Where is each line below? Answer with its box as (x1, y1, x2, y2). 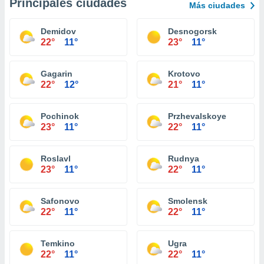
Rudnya (168, 154, 199, 163)
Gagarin (41, 69, 72, 78)
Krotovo (168, 69, 200, 78)
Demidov (41, 27, 76, 36)
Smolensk (168, 196, 207, 206)
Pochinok (41, 111, 79, 121)
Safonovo (41, 196, 80, 206)
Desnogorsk (168, 27, 217, 36)
